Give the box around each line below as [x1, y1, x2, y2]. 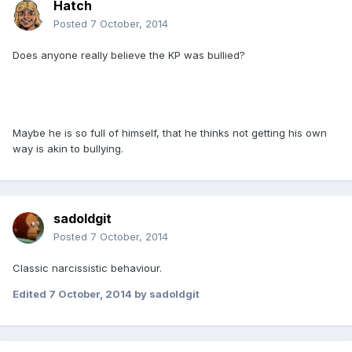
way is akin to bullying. [13, 142, 123, 156]
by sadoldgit [132, 288, 200, 301]
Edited [13, 288, 49, 301]
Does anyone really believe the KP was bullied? [13, 49, 245, 62]
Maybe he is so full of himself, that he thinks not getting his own [13, 126, 327, 140]
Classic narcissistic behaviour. [13, 262, 162, 275]
